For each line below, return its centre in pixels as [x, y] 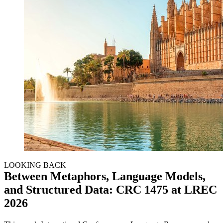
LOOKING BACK [35, 165]
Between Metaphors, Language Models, [105, 176]
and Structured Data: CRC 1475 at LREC [111, 189]
